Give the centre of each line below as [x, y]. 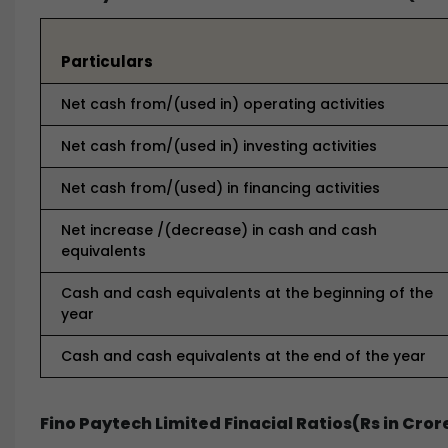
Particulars [107, 61]
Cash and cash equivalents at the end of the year [243, 356]
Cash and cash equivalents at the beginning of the [247, 293]
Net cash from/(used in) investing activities [219, 146]
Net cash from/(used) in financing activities [220, 188]
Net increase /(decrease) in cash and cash [219, 230]
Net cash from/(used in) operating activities [223, 104]
